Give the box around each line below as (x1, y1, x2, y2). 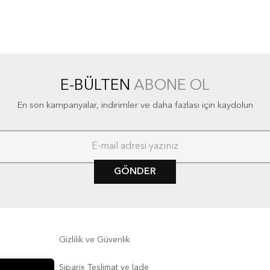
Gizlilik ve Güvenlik (59, 235, 131, 244)
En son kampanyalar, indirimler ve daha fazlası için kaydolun (17, 101, 253, 110)
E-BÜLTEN (60, 78, 134, 93)
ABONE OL (134, 78, 210, 93)
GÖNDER (114, 166, 156, 177)
